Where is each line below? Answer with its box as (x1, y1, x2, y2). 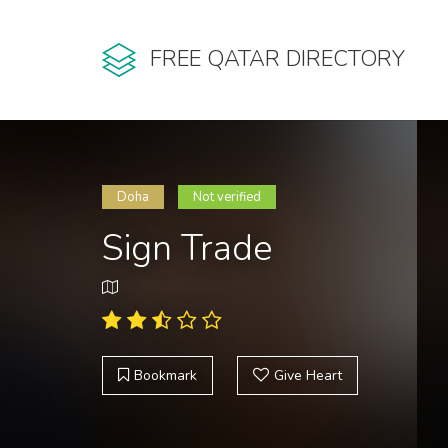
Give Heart (274, 366, 342, 385)
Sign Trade (102, 224, 273, 273)
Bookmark (134, 366, 197, 385)
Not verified (193, 188, 261, 206)
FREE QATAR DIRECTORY (150, 44, 405, 75)
